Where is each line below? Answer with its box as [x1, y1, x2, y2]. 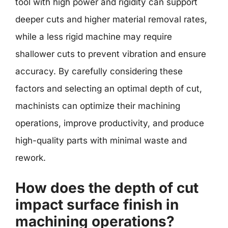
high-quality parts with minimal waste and [15, 135, 187, 146]
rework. [15, 153, 46, 163]
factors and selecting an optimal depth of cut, [15, 83, 202, 94]
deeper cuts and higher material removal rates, [15, 14, 207, 24]
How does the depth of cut [15, 179, 198, 196]
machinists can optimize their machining [15, 101, 180, 111]
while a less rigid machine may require [15, 32, 172, 42]
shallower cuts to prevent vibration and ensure [15, 49, 206, 59]
